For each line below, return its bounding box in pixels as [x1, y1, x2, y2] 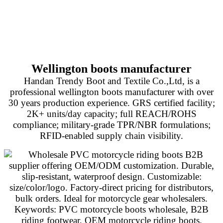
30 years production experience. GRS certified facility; [8, 97, 215, 108]
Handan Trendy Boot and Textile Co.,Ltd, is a [23, 75, 200, 86]
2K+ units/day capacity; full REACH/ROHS [26, 108, 197, 119]
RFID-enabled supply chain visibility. [40, 130, 183, 141]
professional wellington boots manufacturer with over [9, 86, 214, 97]
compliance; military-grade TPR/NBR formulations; [12, 119, 211, 130]
